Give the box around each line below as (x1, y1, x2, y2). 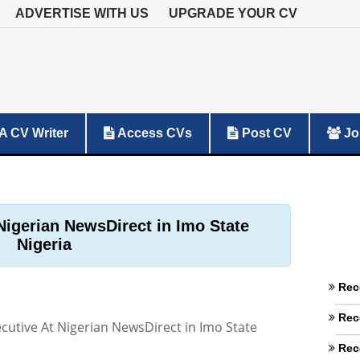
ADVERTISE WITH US (15, 6, 149, 20)
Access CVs (115, 126, 192, 140)
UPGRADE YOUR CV (169, 6, 297, 20)
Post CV (239, 126, 292, 140)
